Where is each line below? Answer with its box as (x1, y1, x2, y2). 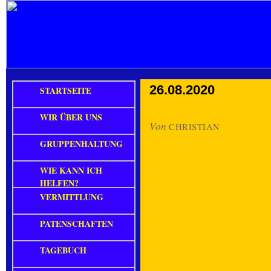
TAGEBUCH (40, 244, 87, 256)
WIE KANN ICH (40, 164, 102, 177)
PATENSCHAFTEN (40, 217, 113, 230)
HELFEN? (40, 177, 79, 189)
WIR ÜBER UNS (40, 111, 102, 123)
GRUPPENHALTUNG (40, 137, 123, 150)
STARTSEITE (40, 84, 91, 97)
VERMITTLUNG (40, 191, 103, 203)
